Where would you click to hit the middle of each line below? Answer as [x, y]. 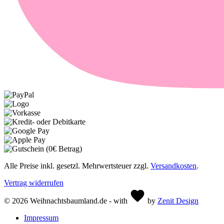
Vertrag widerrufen [34, 182]
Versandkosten [173, 165]
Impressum [41, 217]
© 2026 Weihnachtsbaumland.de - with [67, 200]
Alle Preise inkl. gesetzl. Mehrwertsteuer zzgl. [77, 165]
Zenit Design [178, 200]
